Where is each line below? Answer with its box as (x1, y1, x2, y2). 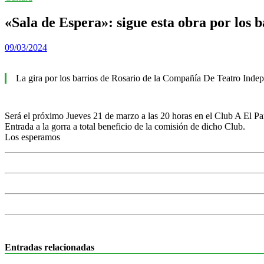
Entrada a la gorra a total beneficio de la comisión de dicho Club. (5, 121, 245, 131)
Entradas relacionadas (5, 242, 94, 253)
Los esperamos (5, 131, 60, 142)
